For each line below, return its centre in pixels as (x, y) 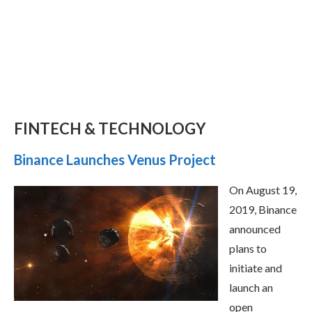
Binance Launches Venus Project (115, 160)
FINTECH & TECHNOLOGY (110, 129)
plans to (248, 249)
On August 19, (263, 190)
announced (255, 229)
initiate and (256, 268)
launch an (251, 288)
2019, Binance (263, 210)
